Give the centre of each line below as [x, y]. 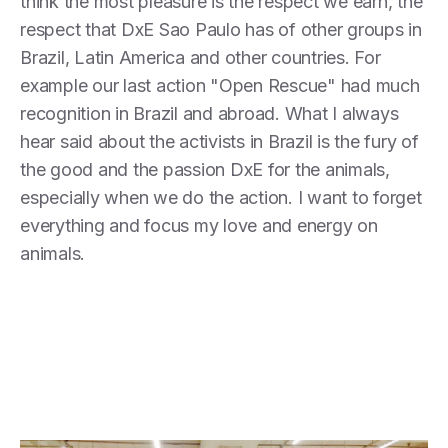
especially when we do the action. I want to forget [221, 197]
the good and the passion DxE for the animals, [205, 169]
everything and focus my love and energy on [199, 225]
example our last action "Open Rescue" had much [220, 85]
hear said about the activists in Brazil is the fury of [219, 141]
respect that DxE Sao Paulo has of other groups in [221, 29]
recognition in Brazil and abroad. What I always [209, 113]
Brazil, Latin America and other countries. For [200, 57]
